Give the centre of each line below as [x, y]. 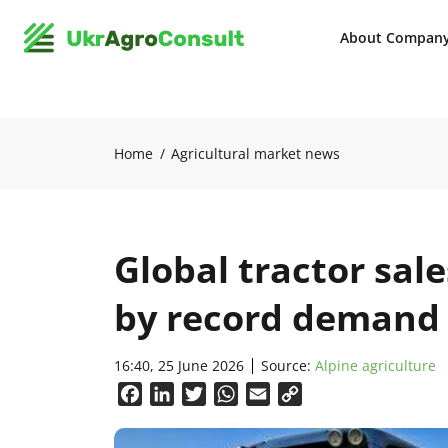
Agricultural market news [255, 153]
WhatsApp [277, 394]
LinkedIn [205, 394]
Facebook [178, 394]
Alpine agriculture [375, 365]
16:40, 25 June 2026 [179, 365]
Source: [288, 365]
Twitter [232, 394]
